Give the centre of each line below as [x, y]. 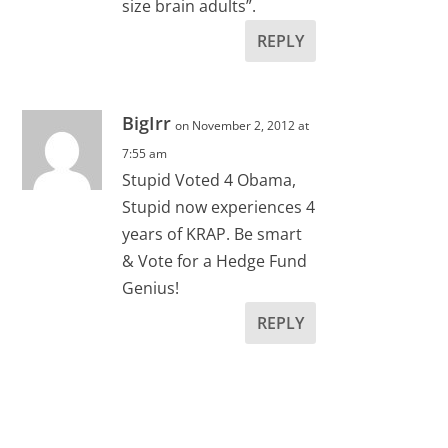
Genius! [151, 288]
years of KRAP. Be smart [212, 234]
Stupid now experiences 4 [219, 207]
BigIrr [147, 123]
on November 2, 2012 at [242, 126]
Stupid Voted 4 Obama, [209, 180]
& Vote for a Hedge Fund [215, 261]
